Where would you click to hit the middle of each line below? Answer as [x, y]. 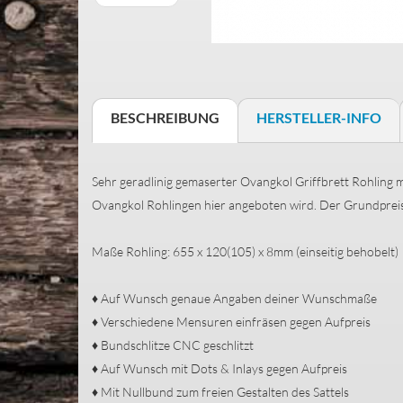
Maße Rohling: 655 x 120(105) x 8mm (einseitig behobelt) [245, 251]
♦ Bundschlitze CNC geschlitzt [173, 345]
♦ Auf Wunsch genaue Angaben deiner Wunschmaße [236, 298]
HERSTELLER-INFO [319, 117]
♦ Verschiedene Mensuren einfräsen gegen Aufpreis [231, 322]
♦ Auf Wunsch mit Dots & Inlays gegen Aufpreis [219, 368]
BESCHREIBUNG [165, 117]
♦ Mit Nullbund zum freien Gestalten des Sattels [220, 392]
